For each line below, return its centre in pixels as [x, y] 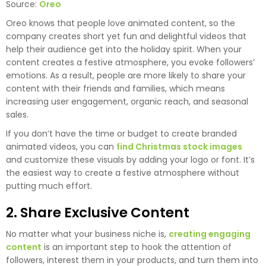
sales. [17, 114]
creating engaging [210, 234]
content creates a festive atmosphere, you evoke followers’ [130, 62]
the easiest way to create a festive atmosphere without [123, 172]
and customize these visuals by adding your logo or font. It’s [130, 159]
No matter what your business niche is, [87, 234]
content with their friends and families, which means [115, 88]
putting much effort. [49, 186]
